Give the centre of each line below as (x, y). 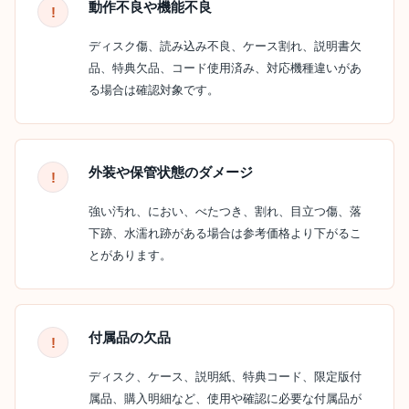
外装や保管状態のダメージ (171, 172)
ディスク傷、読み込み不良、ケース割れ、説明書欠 (225, 46)
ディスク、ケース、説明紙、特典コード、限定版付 (225, 377)
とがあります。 (130, 255)
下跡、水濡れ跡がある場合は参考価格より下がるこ (225, 233)
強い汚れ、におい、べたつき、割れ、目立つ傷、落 (225, 211)
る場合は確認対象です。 (154, 90)
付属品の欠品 (130, 337)
